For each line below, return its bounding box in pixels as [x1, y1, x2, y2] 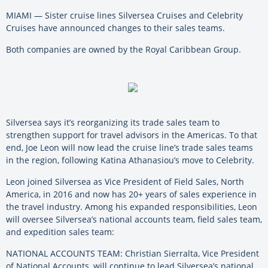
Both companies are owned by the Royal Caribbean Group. [6, 43, 241, 55]
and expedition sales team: [6, 226, 114, 237]
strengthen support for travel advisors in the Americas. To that [6, 129, 257, 141]
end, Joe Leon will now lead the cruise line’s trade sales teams [6, 141, 253, 153]
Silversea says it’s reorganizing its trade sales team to [6, 116, 220, 128]
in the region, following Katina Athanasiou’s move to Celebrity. [6, 154, 254, 166]
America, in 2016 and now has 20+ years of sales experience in [6, 188, 257, 200]
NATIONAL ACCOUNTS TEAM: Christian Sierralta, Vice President [6, 247, 259, 259]
